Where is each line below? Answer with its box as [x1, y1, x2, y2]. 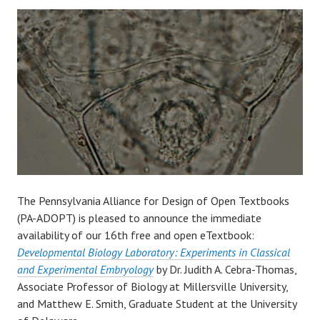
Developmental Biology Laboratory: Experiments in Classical [17, 245, 290, 260]
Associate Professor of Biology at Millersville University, [17, 279, 288, 294]
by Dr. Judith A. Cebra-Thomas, [154, 262, 296, 277]
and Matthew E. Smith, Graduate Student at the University [17, 296, 296, 311]
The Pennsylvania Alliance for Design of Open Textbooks [17, 194, 289, 209]
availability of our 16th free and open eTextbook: [17, 228, 254, 243]
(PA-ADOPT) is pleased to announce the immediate [17, 211, 261, 226]
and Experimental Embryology [17, 262, 154, 277]
